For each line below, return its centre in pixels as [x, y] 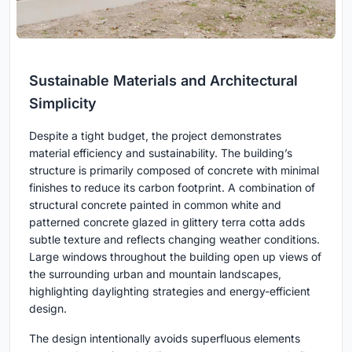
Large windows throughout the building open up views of [175, 256]
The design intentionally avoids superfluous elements [165, 338]
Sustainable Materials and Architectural [163, 80]
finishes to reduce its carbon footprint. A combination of [172, 187]
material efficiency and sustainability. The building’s [161, 152]
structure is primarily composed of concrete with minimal [174, 170]
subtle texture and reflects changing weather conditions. [174, 239]
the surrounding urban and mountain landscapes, [155, 273]
